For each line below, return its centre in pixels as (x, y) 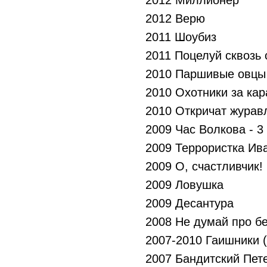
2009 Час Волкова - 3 (204, 129)
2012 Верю (175, 18)
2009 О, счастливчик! (204, 166)
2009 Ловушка (184, 185)
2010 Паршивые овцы (206, 74)
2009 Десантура (190, 203)
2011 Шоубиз (181, 37)
